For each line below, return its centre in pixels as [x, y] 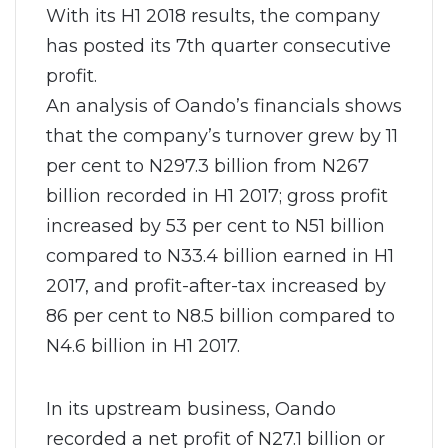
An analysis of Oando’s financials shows [224, 105]
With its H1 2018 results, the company [213, 15]
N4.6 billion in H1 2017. [143, 345]
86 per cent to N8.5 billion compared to [220, 315]
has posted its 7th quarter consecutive [218, 45]
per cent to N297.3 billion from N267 [207, 165]
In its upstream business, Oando [191, 408]
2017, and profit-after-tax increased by [216, 285]
